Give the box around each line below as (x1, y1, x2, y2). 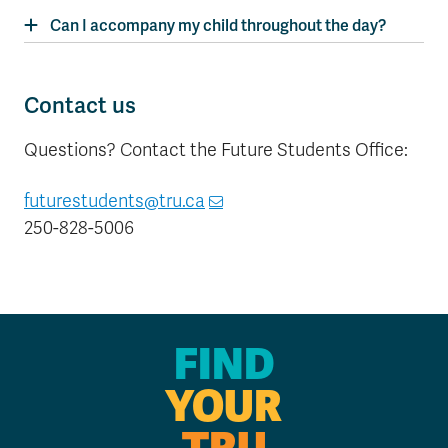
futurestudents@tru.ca (24, 190, 205, 212)
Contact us (24, 91, 136, 120)
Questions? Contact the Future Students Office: (24, 139, 408, 161)
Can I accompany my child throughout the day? (50, 15, 386, 36)
